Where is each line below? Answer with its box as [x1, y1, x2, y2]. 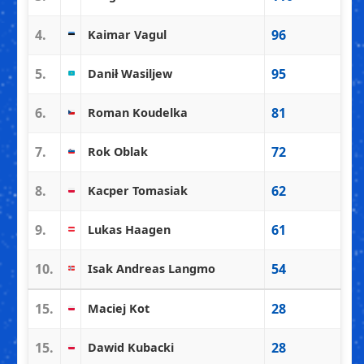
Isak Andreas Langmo [88, 260, 215, 276]
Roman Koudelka [88, 104, 188, 120]
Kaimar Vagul [88, 26, 167, 42]
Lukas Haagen [88, 221, 171, 237]
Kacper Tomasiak [88, 182, 188, 198]
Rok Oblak [88, 143, 148, 159]
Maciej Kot [88, 300, 149, 316]
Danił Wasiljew [88, 65, 172, 81]
